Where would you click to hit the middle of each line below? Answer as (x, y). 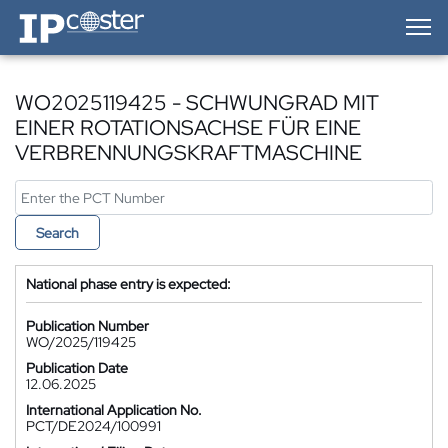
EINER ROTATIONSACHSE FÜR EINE (188, 127)
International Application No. (114, 410)
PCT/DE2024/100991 (93, 426)
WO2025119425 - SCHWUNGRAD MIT (197, 102)
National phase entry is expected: (128, 284)
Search (57, 233)
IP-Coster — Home (71, 15)
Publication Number (87, 326)
